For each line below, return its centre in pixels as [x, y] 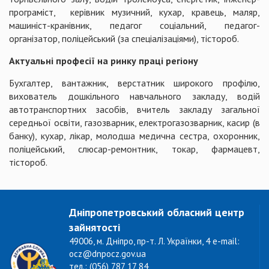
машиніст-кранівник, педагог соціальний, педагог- [134, 25]
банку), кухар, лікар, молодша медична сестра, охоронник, [134, 136]
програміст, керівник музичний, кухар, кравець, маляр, [134, 12]
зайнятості [95, 227]
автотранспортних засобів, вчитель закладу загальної [134, 109]
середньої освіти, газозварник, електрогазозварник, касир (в [134, 122]
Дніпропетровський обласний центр [157, 212]
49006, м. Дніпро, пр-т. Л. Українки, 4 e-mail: [154, 241]
